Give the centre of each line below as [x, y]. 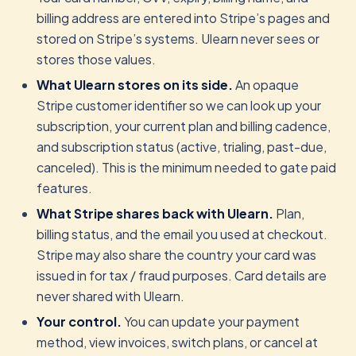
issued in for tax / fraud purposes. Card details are [182, 275]
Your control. [79, 321]
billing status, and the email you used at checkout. [182, 234]
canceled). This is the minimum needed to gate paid [186, 167]
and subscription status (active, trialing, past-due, [182, 147]
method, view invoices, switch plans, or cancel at [177, 342]
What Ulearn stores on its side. [135, 85]
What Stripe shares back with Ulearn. [155, 213]
